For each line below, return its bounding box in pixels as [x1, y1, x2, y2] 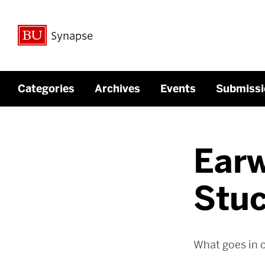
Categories [18, 82, 75, 96]
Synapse [51, 30, 93, 42]
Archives [95, 82, 140, 96]
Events [160, 82, 196, 96]
